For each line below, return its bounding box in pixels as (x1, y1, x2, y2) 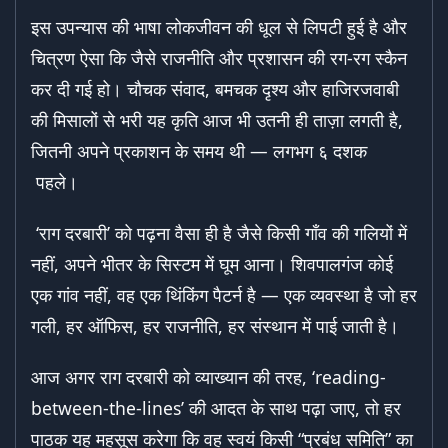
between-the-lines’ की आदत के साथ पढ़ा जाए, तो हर (31, 396, 401, 421)
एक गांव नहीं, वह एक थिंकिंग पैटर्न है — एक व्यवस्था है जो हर (31, 283, 417, 308)
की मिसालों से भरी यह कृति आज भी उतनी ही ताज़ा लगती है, (31, 108, 403, 133)
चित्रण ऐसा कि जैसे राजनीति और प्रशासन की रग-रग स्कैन (31, 46, 407, 71)
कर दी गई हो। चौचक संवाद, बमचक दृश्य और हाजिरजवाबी (31, 77, 399, 102)
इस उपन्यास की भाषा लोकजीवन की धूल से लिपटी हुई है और (31, 15, 407, 40)
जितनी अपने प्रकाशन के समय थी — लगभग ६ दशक (31, 139, 367, 164)
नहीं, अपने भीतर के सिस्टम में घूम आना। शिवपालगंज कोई (31, 252, 393, 277)
